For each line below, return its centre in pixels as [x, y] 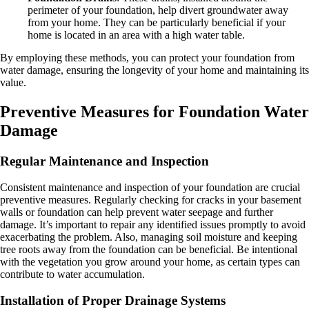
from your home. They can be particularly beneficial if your [157, 23]
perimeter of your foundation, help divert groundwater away [158, 10]
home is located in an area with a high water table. [136, 35]
